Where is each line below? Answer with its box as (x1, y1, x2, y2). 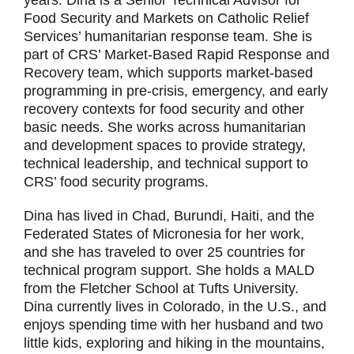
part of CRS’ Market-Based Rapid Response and (24, 47, 330, 63)
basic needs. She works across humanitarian (24, 119, 306, 136)
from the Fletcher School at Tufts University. (24, 281, 299, 297)
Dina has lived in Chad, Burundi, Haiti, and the (24, 208, 314, 224)
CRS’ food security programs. (24, 174, 209, 190)
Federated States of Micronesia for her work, (24, 226, 304, 243)
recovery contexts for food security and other (24, 101, 304, 118)
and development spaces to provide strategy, (24, 137, 306, 154)
